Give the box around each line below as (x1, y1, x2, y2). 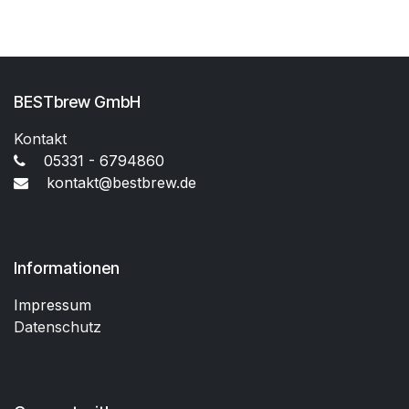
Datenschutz (14, 318, 101, 336)
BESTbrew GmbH (14, 92, 141, 111)
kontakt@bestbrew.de (47, 173, 196, 192)
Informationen (14, 258, 120, 278)
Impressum (14, 296, 91, 314)
